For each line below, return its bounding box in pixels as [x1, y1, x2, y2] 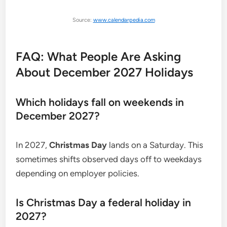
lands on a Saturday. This [107, 139, 204, 150]
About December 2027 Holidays [16, 64, 194, 80]
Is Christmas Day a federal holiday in [16, 196, 192, 209]
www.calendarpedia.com [93, 17, 155, 24]
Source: [72, 17, 93, 24]
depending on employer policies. [16, 168, 140, 178]
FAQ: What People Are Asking [16, 49, 181, 64]
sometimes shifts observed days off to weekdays [16, 154, 202, 164]
